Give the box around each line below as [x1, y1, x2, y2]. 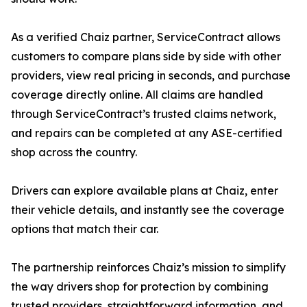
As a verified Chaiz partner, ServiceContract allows [11, 30, 280, 45]
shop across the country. [11, 145, 137, 160]
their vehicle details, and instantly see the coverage [11, 203, 284, 217]
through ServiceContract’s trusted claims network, [11, 107, 276, 121]
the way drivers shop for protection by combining [11, 280, 269, 294]
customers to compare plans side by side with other [11, 49, 281, 64]
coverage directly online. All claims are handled [11, 88, 263, 102]
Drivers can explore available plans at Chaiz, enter [11, 184, 278, 198]
